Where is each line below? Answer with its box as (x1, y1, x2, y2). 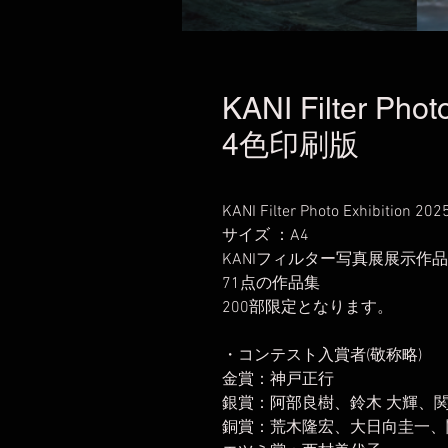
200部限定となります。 (222, 298, 393, 318)
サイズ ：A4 (222, 226, 309, 246)
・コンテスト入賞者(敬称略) (222, 346, 422, 366)
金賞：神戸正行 (222, 370, 334, 390)
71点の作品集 (222, 274, 320, 294)
